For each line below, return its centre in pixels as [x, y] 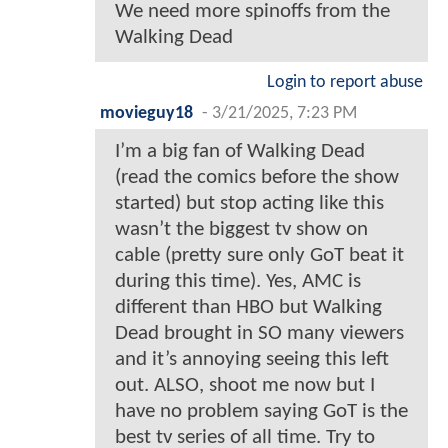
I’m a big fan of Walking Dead [240, 151]
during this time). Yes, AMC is [238, 281]
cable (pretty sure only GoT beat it [259, 255]
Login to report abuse [345, 82]
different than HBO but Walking [248, 307]
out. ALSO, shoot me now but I [245, 385]
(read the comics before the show [257, 177]
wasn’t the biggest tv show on [241, 229]
